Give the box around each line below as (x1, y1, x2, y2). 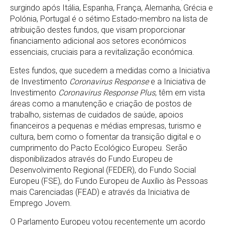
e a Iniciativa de (149, 76, 206, 86)
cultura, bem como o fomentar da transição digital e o (10, 132, 201, 142)
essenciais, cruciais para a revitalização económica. (10, 47, 194, 57)
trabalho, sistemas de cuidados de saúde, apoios (10, 109, 183, 120)
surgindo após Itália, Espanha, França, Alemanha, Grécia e (10, 3, 213, 13)
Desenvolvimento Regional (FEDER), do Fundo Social (10, 165, 196, 175)
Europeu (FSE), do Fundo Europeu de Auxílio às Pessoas (10, 176, 208, 186)
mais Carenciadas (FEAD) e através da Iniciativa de (10, 187, 190, 197)
